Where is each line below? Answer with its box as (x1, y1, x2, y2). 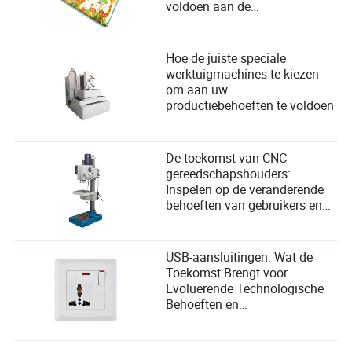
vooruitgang (166, 227, 233, 245)
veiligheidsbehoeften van (166, 13, 305, 31)
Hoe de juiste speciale (166, 49, 287, 68)
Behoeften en (166, 295, 240, 313)
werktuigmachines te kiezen (166, 65, 320, 83)
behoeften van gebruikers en (166, 196, 323, 214)
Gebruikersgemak (166, 311, 263, 329)
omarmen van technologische (166, 211, 331, 229)
